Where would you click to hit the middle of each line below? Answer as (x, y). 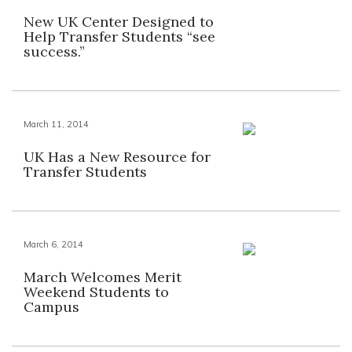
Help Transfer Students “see (119, 37)
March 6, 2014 (53, 244)
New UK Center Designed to (119, 22)
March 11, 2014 (56, 124)
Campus (51, 307)
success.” (54, 51)
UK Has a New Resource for (117, 157)
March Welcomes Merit (103, 277)
